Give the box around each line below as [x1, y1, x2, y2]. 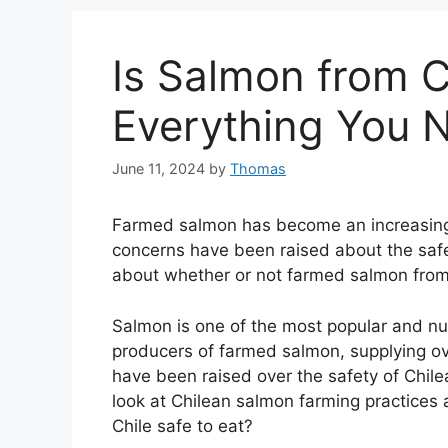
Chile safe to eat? [112, 415, 253, 436]
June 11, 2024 [112, 160, 205, 178]
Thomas [230, 160, 286, 178]
